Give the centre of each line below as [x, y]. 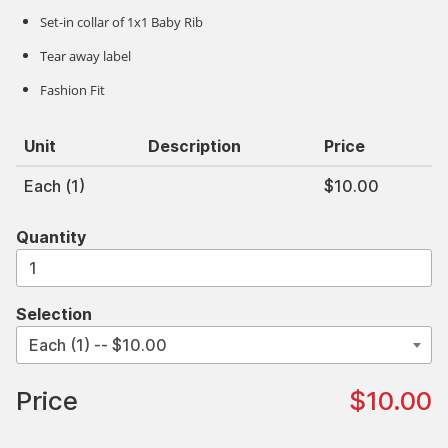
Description [194, 146]
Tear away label [85, 56]
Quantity [51, 237]
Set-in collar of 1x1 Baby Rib [121, 22]
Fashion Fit [72, 90]
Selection [54, 314]
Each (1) [54, 186]
